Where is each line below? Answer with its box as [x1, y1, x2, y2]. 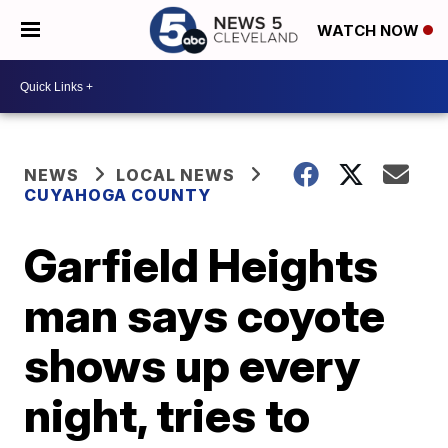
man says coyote [24, 287, 386, 343]
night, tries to [24, 387, 311, 443]
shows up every [24, 337, 361, 393]
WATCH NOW [317, 21, 423, 41]
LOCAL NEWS [116, 165, 236, 185]
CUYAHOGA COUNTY [24, 185, 212, 205]
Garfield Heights [24, 237, 379, 293]
